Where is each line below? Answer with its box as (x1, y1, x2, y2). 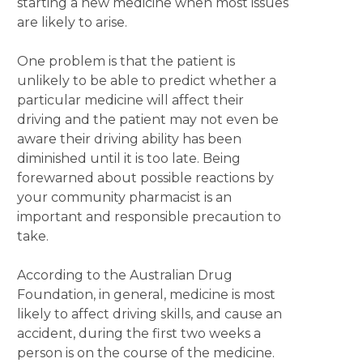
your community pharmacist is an (16, 190, 232, 205)
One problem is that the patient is (16, 53, 235, 69)
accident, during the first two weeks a (16, 326, 261, 341)
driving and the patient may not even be (16, 112, 279, 127)
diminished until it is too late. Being (16, 151, 241, 166)
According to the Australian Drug (16, 267, 233, 283)
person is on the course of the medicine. (16, 345, 275, 361)
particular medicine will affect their (16, 92, 244, 108)
